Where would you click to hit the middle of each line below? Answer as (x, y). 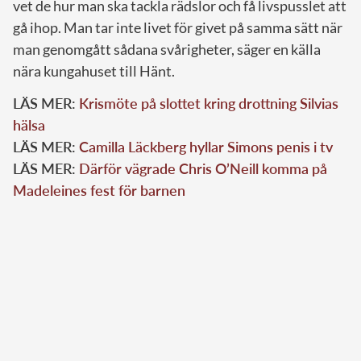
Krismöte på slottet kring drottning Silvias (209, 103)
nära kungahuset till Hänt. (94, 71)
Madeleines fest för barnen (99, 190)
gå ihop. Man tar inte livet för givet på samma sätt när (178, 27)
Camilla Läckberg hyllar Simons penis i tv (206, 146)
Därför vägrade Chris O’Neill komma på (203, 168)
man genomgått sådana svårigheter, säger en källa (167, 49)
